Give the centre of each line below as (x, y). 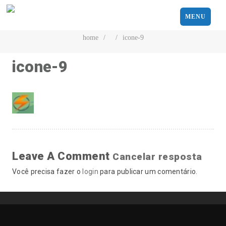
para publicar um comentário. (148, 172)
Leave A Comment (62, 156)
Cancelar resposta (157, 157)
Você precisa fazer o (47, 172)
